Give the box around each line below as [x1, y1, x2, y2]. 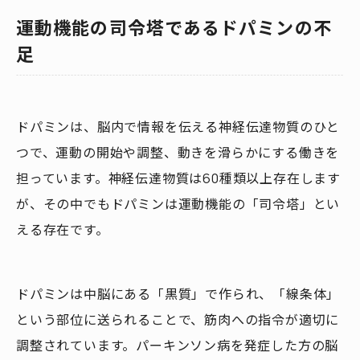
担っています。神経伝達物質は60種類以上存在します [16, 170, 341, 187]
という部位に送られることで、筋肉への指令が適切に [16, 311, 340, 329]
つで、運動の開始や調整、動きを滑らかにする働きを [16, 144, 340, 162]
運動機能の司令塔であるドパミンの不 [16, 15, 332, 40]
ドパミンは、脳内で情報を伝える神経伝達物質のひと [16, 118, 341, 136]
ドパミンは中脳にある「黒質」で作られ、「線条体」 [16, 285, 341, 303]
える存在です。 [16, 221, 109, 239]
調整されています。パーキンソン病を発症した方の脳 [16, 337, 339, 354]
